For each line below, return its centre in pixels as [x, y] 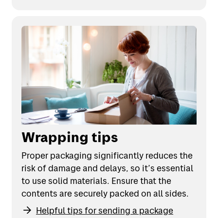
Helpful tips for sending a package [105, 210]
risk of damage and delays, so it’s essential [107, 168]
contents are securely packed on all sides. [105, 193]
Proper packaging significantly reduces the [107, 155]
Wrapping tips [70, 136]
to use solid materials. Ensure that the [96, 181]
